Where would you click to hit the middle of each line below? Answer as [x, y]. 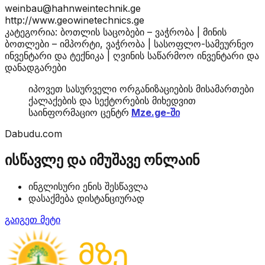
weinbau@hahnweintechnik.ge [73, 8]
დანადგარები [35, 67]
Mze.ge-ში [156, 112]
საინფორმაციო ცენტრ [79, 112]
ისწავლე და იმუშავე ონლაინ [102, 160]
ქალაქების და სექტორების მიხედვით [112, 100]
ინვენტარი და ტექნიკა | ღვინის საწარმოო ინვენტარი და [132, 55]
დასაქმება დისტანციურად [86, 198]
